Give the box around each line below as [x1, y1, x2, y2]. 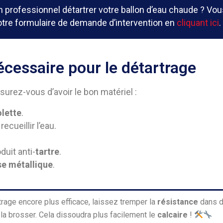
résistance [157, 197, 199, 207]
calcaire [157, 210, 188, 220]
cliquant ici [177, 17, 219, 28]
